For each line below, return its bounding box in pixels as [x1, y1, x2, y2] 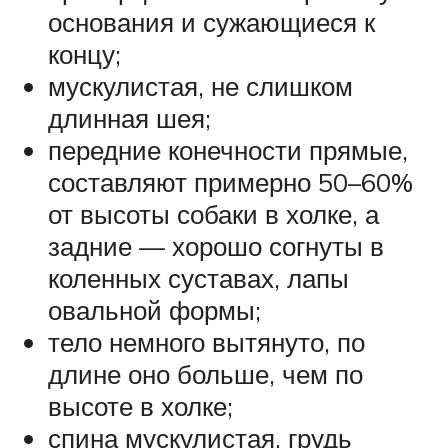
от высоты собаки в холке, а [48, 197, 379, 230]
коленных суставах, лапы [48, 261, 349, 294]
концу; [48, 37, 121, 70]
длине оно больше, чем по [48, 357, 363, 390]
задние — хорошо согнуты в [48, 229, 384, 262]
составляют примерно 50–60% [48, 165, 413, 198]
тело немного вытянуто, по [48, 325, 365, 358]
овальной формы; [48, 293, 261, 326]
